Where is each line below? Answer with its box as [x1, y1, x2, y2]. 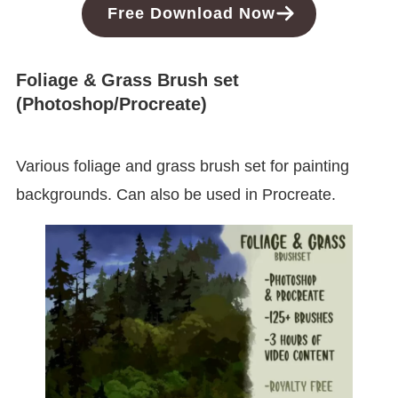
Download [150, 4, 235, 23]
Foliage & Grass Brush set [15, 70, 239, 91]
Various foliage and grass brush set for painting [15, 156, 349, 175]
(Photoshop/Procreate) [15, 94, 207, 115]
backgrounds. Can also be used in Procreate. [15, 185, 336, 203]
